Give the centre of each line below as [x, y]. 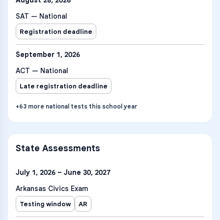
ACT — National [42, 71]
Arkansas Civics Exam [52, 189]
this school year [112, 106]
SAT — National [41, 16]
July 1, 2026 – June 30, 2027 [63, 172]
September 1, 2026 [48, 55]
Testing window [45, 204]
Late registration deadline [64, 86]
